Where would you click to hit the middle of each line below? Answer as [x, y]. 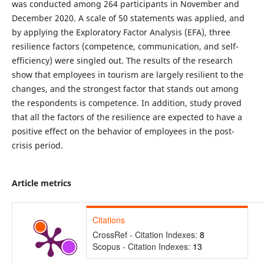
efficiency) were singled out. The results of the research [122, 60]
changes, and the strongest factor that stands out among [125, 88]
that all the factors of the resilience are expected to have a [127, 117]
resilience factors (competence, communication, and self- [125, 46]
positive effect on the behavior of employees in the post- [123, 131]
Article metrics [41, 183]
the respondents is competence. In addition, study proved [126, 103]
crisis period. [37, 145]
